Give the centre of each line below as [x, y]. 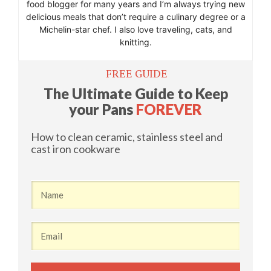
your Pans [103, 109]
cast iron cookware [76, 149]
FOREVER [169, 109]
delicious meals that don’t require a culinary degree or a [135, 17]
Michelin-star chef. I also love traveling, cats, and [135, 30]
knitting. [135, 42]
